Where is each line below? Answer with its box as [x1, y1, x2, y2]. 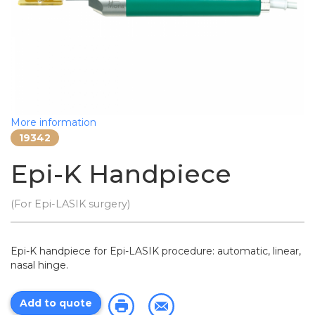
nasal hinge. [11, 259, 68, 271]
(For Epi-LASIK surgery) [11, 198, 130, 210]
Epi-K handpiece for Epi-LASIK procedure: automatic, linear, [11, 245, 301, 257]
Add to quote [20, 296, 92, 309]
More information [11, 116, 96, 129]
